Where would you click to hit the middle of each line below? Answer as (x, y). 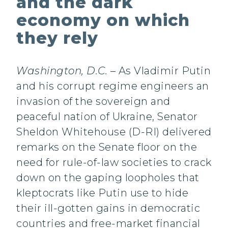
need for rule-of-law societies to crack (114, 163)
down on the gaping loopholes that (108, 178)
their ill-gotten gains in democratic (108, 208)
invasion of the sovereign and (93, 102)
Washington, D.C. (62, 71)
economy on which (103, 20)
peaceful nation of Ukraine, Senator (107, 117)
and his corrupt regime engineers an (113, 86)
